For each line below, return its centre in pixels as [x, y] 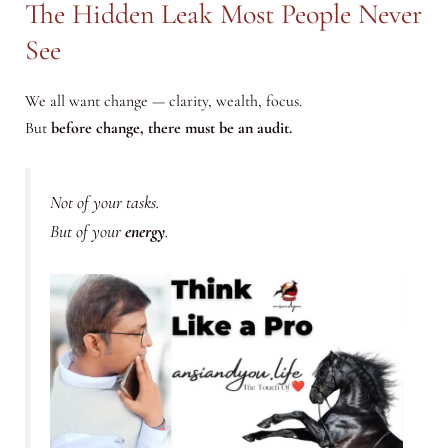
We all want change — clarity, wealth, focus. [163, 100]
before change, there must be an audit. [171, 127]
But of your [87, 231]
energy [144, 231]
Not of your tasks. [104, 202]
